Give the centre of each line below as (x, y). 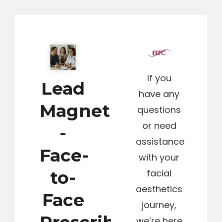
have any (159, 94)
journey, (159, 205)
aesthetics (159, 189)
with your (159, 157)
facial (159, 173)
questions (159, 110)
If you (159, 78)
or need (159, 126)
